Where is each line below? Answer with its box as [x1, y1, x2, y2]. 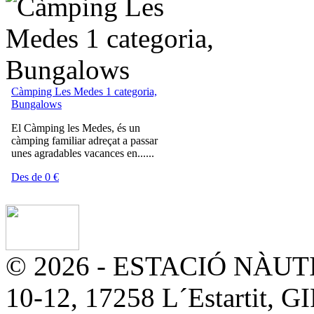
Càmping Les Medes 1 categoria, [11, 85, 157, 97]
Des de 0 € [11, 170, 59, 183]
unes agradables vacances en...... [11, 146, 154, 159]
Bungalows [11, 97, 62, 110]
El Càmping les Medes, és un [11, 121, 140, 134]
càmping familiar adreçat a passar [11, 134, 158, 146]
